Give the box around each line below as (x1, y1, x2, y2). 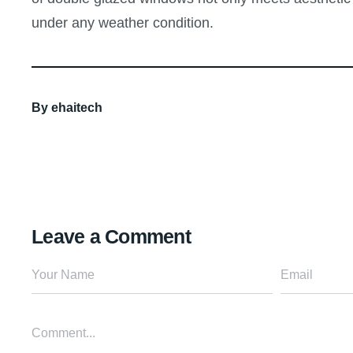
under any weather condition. (32, 15, 214, 32)
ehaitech (51, 101, 102, 115)
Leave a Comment (32, 225, 191, 248)
